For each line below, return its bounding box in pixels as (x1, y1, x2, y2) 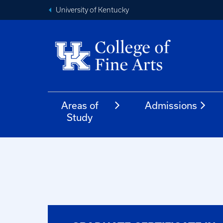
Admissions (145, 100, 198, 111)
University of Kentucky (56, 6, 129, 14)
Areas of (61, 100, 99, 111)
